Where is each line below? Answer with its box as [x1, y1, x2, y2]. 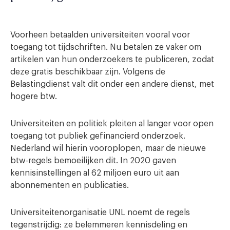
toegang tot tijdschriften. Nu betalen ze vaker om [10, 43, 201, 51]
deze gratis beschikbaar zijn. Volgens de [10, 67, 165, 76]
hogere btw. [10, 92, 57, 101]
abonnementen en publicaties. [10, 181, 129, 189]
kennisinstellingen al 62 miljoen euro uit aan [10, 168, 179, 177]
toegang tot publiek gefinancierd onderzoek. [10, 131, 185, 140]
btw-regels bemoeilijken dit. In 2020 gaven [10, 156, 176, 165]
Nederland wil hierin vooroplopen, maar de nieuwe [10, 144, 206, 152]
